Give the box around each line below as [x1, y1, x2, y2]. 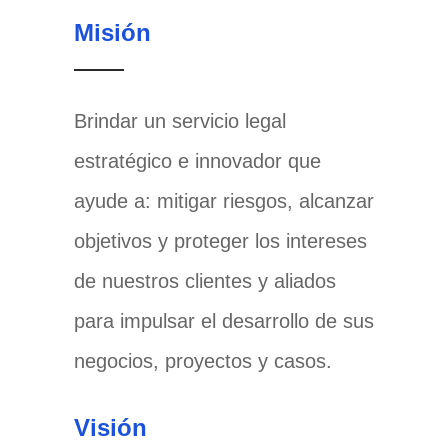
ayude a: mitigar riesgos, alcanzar [73, 190, 374, 213]
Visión [73, 414, 147, 442]
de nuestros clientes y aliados [73, 270, 336, 293]
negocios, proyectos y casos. [73, 350, 332, 373]
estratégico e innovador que [73, 150, 321, 173]
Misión [73, 19, 151, 47]
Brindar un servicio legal [73, 110, 286, 133]
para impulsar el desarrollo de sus [73, 310, 374, 333]
